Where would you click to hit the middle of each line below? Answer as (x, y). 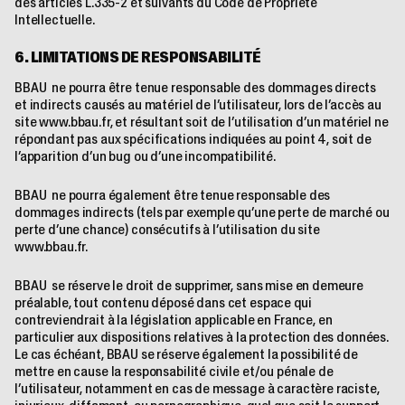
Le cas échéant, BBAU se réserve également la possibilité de (187, 354)
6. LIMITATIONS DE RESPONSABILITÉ (138, 57)
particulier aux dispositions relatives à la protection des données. (202, 337)
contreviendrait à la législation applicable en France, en (174, 320)
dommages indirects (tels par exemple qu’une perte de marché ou (202, 212)
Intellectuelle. (55, 20)
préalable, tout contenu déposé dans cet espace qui (163, 303)
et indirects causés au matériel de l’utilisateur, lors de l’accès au (198, 105)
